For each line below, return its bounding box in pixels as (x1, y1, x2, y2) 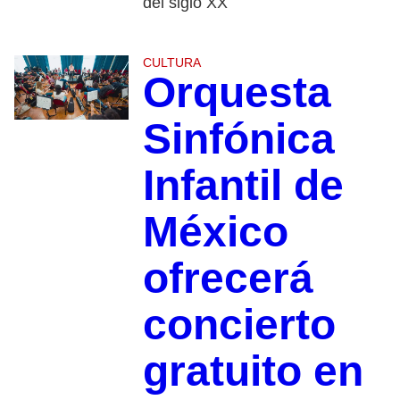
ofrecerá (142, 254, 313, 303)
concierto (142, 301, 336, 349)
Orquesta (142, 69, 331, 117)
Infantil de (142, 162, 344, 210)
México (142, 208, 288, 256)
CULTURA (142, 55, 201, 71)
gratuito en (142, 347, 363, 396)
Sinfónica (142, 115, 335, 163)
